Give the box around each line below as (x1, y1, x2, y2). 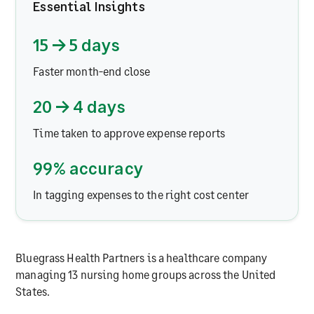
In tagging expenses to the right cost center (33, 188, 250, 202)
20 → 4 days (33, 96, 125, 117)
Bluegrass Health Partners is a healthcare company (15, 250, 268, 264)
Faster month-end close (33, 64, 151, 78)
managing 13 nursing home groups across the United (15, 267, 276, 281)
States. (15, 284, 50, 298)
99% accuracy (33, 158, 143, 179)
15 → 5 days (33, 34, 120, 55)
